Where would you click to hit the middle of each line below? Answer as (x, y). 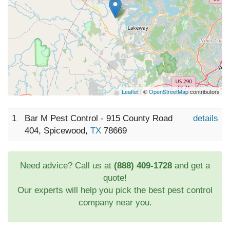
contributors (204, 91)
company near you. (115, 203)
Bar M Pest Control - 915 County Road (99, 118)
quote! (115, 178)
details (206, 118)
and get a (191, 166)
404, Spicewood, (57, 131)
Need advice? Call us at (67, 166)
